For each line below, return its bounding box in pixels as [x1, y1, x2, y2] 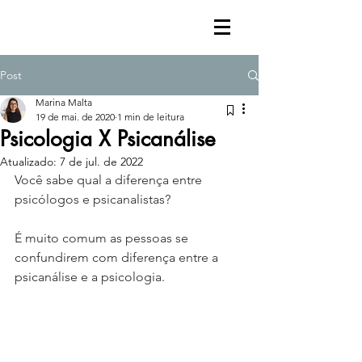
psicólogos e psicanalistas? [15, 192, 170, 207]
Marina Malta [36, 96, 92, 108]
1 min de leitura [117, 111, 184, 123]
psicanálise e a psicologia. [15, 269, 165, 284]
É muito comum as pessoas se [15, 230, 192, 246]
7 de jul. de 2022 [60, 154, 143, 169]
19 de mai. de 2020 [36, 111, 115, 123]
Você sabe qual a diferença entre [15, 172, 205, 187]
